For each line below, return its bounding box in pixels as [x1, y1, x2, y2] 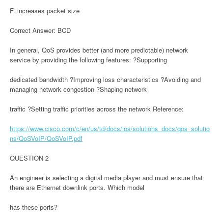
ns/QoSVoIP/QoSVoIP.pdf [10, 134, 82, 143]
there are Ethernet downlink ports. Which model [10, 183, 144, 192]
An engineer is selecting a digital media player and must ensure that [10, 173, 203, 182]
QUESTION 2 [10, 153, 49, 163]
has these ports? [10, 202, 59, 212]
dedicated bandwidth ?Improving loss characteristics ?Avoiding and [10, 75, 201, 84]
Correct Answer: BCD [10, 26, 73, 35]
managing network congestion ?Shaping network [10, 84, 147, 94]
